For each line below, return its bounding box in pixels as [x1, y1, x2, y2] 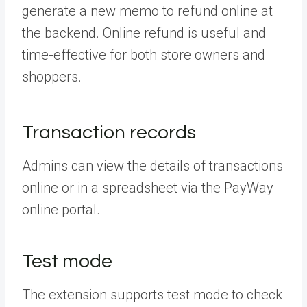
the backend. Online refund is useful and [22, 24, 266, 41]
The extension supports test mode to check [22, 286, 282, 303]
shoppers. [22, 68, 82, 85]
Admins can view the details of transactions [22, 157, 283, 174]
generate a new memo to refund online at [22, 2, 273, 19]
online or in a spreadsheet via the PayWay [22, 179, 273, 196]
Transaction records [22, 122, 196, 143]
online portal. [22, 201, 103, 218]
